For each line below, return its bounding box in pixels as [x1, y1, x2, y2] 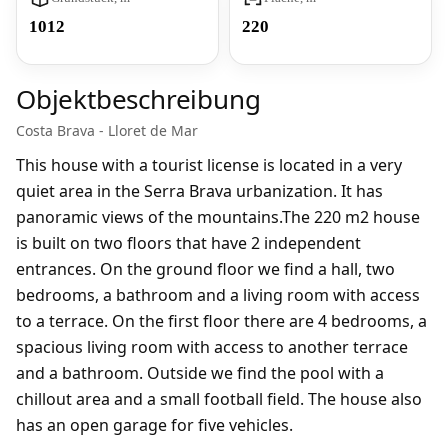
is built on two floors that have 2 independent [16, 232, 361, 254]
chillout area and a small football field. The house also [16, 388, 422, 410]
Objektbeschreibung [16, 81, 261, 117]
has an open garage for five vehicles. [16, 414, 293, 436]
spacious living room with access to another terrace [16, 336, 408, 358]
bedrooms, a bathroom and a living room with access [16, 284, 420, 306]
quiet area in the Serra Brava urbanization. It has [16, 180, 383, 202]
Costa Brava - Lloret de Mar [16, 121, 198, 140]
